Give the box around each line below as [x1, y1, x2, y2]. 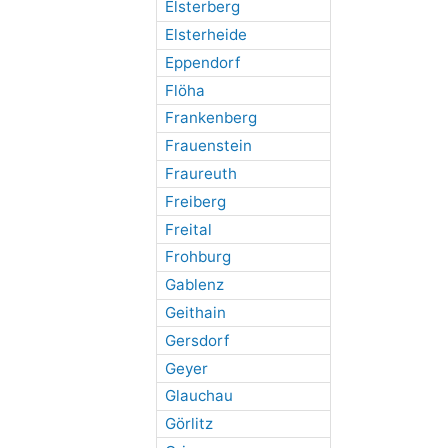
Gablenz [164, 275, 224, 295]
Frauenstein [164, 136, 252, 156]
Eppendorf [164, 52, 240, 72]
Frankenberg [164, 108, 257, 128]
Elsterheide [164, 25, 247, 45]
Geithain [164, 302, 226, 322]
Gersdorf [164, 330, 229, 350]
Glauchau [164, 386, 233, 406]
